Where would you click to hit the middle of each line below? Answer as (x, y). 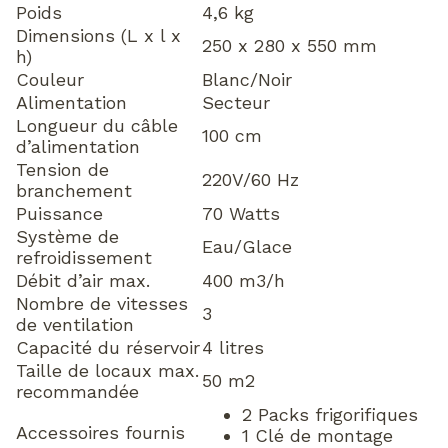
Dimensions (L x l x (98, 35)
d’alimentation (78, 146)
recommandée (77, 391)
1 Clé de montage (317, 435)
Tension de (62, 169)
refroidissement (84, 257)
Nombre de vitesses (102, 303)
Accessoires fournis (100, 432)
